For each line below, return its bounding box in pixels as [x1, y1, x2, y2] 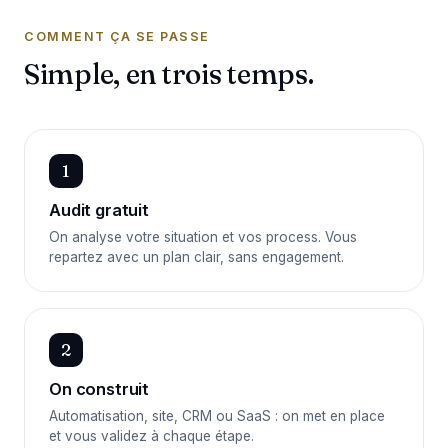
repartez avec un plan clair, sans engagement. [49, 249, 344, 265]
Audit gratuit [49, 200, 149, 220]
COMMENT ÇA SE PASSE [24, 29, 210, 44]
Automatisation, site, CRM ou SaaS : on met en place [49, 408, 385, 424]
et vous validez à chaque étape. [49, 428, 254, 444]
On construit [49, 379, 150, 399]
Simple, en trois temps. [24, 57, 314, 91]
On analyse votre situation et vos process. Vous [49, 229, 357, 245]
